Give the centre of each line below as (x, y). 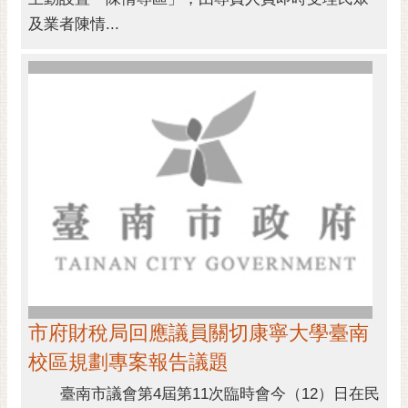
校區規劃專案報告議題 (128, 362)
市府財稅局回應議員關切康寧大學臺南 (199, 333)
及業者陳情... (74, 24)
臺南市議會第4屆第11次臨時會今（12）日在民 (204, 394)
